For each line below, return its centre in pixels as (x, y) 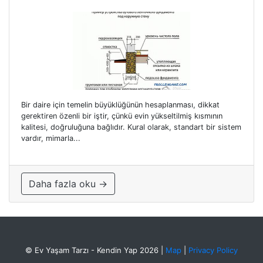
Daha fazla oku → (68, 183)
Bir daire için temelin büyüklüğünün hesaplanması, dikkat (120, 104)
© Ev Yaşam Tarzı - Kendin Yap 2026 (92, 250)
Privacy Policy (213, 250)
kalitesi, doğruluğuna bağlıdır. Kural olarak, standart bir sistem (131, 127)
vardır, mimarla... (51, 138)
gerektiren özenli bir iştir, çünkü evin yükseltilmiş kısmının (122, 116)
